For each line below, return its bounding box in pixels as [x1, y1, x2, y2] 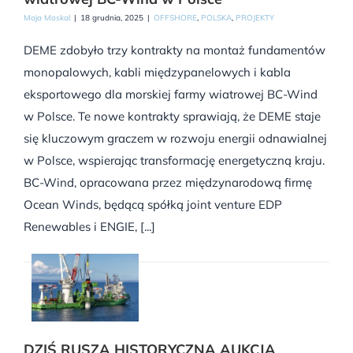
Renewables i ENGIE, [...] [24, 219, 155, 235]
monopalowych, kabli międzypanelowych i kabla [24, 65, 291, 80]
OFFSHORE [154, 13, 197, 24]
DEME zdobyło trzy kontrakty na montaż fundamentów [24, 43, 325, 58]
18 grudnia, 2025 [80, 13, 143, 24]
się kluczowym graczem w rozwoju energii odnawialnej [24, 131, 327, 147]
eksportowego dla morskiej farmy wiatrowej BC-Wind [24, 87, 318, 102]
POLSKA [201, 13, 232, 24]
